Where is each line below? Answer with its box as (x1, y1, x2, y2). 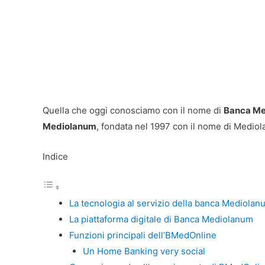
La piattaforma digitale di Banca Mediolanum (69, 214, 253, 225)
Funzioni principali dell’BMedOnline (69, 230, 216, 241)
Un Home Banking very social (82, 245, 205, 257)
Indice (43, 151, 68, 162)
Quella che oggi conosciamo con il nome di (43, 105, 224, 116)
